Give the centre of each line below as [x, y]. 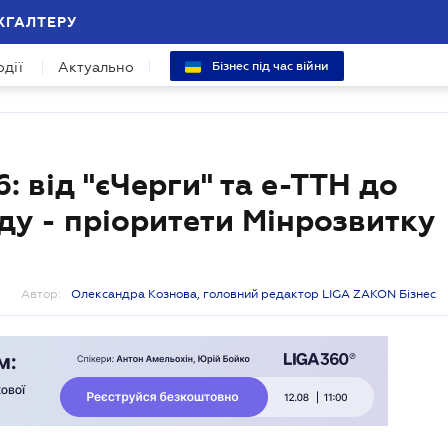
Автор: [41, 294]
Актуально [96, 67]
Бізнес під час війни [269, 66]
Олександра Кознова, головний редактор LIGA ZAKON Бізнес [253, 294]
